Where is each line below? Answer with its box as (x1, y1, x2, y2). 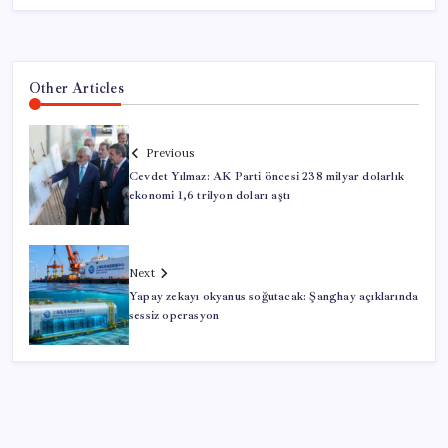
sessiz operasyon (129, 307, 220, 323)
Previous (146, 145, 194, 160)
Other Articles (29, 79, 124, 98)
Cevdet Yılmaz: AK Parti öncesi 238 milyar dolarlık (129, 168, 404, 184)
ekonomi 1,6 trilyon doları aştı (129, 187, 291, 203)
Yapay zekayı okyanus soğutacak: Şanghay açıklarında (129, 288, 419, 304)
